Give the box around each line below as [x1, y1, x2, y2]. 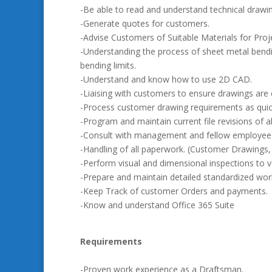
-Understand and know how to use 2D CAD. [80, 73, 252, 85]
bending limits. [80, 59, 136, 71]
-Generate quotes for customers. [80, 18, 209, 29]
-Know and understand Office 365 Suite [80, 199, 234, 211]
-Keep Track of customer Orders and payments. [80, 185, 268, 197]
